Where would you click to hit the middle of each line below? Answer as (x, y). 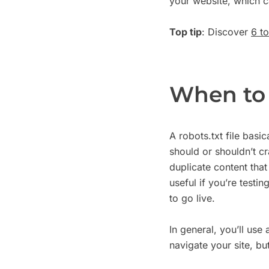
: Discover (226, 32)
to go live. (192, 198)
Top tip (186, 32)
